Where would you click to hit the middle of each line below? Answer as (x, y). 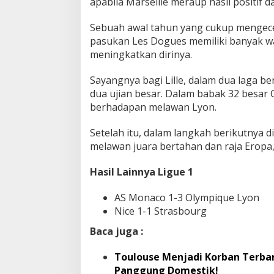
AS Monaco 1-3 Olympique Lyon (187, 197)
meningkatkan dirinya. (141, 54)
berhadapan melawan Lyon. (153, 107)
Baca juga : (117, 231)
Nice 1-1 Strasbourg (161, 211)
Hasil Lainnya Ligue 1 (142, 172)
